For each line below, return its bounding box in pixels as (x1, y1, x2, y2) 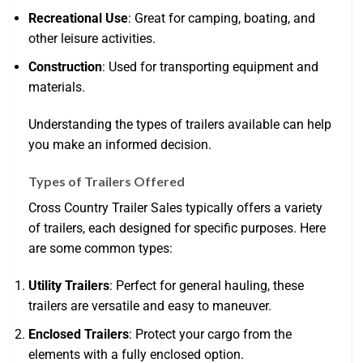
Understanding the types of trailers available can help (28, 116, 331, 132)
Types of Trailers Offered (28, 173, 185, 190)
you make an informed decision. (28, 136, 211, 152)
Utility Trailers (28, 278, 109, 294)
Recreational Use (28, 11, 128, 27)
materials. (28, 79, 85, 95)
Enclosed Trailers (28, 326, 129, 342)
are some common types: (28, 241, 173, 257)
